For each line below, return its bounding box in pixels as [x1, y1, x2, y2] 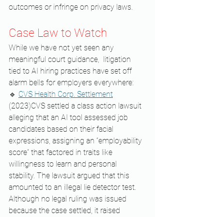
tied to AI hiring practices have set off [9, 66, 134, 76]
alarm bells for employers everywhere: [9, 78, 134, 88]
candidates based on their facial [9, 124, 115, 134]
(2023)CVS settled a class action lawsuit [9, 101, 143, 111]
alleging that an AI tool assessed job [9, 113, 130, 123]
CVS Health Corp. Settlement [18, 90, 113, 99]
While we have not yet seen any [9, 43, 116, 53]
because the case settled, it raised [9, 206, 122, 216]
